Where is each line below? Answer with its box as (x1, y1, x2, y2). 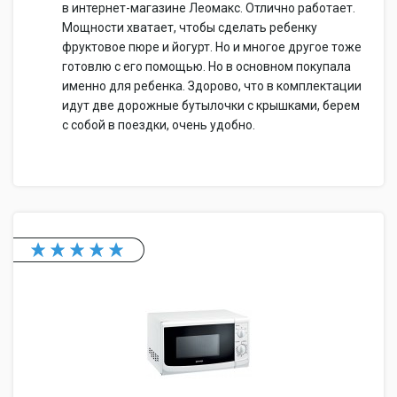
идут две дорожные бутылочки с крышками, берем (62, 98, 360, 113)
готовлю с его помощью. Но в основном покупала (62, 59, 351, 74)
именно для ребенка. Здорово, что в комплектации (62, 79, 362, 93)
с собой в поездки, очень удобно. (62, 118, 255, 132)
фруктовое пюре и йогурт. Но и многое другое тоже (62, 40, 362, 54)
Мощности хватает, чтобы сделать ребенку (62, 20, 317, 35)
